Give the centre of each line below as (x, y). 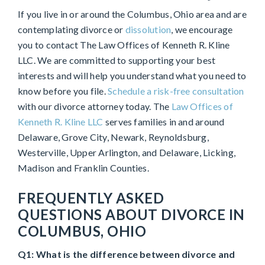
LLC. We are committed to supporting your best (117, 60)
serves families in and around (164, 122)
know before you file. (63, 91)
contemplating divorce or (72, 30)
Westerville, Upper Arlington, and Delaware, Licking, (127, 153)
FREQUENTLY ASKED (91, 198)
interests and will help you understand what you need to (132, 76)
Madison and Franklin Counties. (83, 168)
